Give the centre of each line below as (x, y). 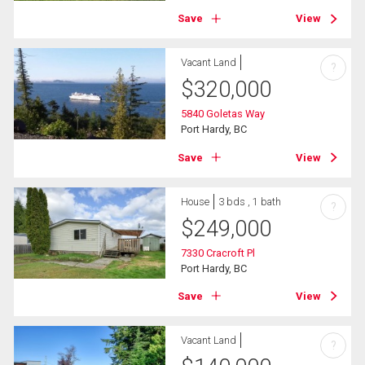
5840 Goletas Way (223, 114)
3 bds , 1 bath (250, 201)
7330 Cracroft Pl (218, 253)
